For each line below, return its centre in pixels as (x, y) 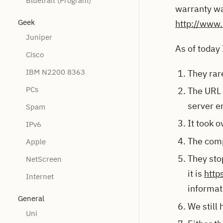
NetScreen (44, 159)
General (31, 198)
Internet (40, 176)
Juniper (39, 37)
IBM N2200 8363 (56, 72)
